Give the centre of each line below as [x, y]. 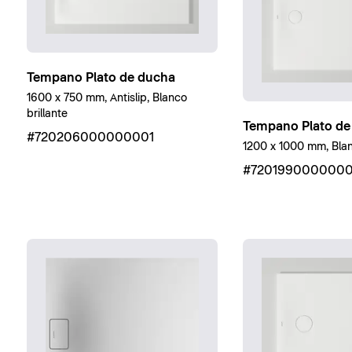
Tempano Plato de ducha [101, 77]
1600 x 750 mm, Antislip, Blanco [106, 98]
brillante [47, 114]
